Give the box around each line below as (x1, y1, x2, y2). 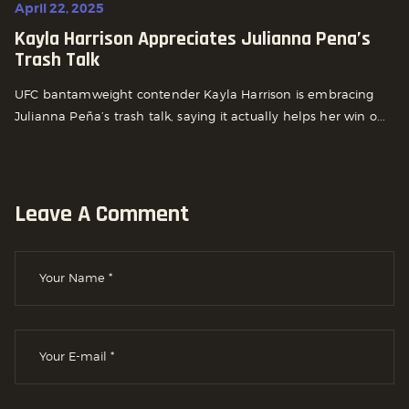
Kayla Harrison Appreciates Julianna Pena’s (15, 26, 371, 53)
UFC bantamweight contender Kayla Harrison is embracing (15, 87, 374, 102)
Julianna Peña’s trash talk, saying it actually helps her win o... (15, 109, 386, 124)
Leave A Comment (15, 199, 189, 230)
